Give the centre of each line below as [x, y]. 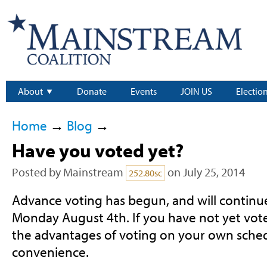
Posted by [37, 172]
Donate [92, 91]
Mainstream [93, 172]
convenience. [50, 252]
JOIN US [196, 91]
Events [144, 91]
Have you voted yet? [97, 150]
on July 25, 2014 [205, 172]
